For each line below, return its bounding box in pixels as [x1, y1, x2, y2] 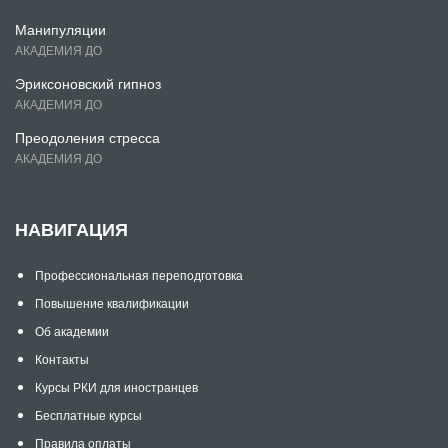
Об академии [35, 321, 109, 339]
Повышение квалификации [35, 293, 189, 311]
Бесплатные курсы [35, 405, 142, 423]
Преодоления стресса [15, 126, 160, 147]
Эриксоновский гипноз [15, 72, 161, 93]
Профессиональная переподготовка [35, 265, 243, 283]
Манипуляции [15, 18, 106, 39]
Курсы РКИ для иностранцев [35, 377, 198, 395]
